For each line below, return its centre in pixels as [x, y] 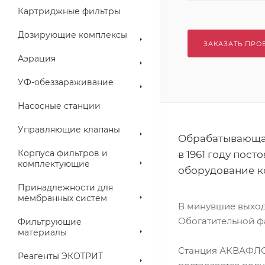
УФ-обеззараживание [66, 82]
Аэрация [37, 59]
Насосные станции [59, 106]
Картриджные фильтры [69, 11]
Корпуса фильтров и [63, 153]
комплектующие [54, 164]
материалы [42, 232]
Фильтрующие [50, 222]
